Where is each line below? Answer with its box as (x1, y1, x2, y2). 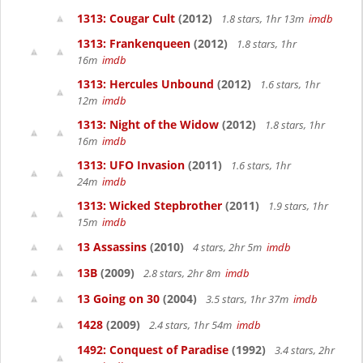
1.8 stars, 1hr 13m (219, 11, 309, 26)
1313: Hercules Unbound (77, 76, 214, 92)
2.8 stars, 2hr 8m (141, 266, 225, 280)
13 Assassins (77, 239, 147, 254)
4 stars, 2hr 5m (190, 240, 267, 254)
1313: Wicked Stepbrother (77, 198, 222, 213)
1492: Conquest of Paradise (77, 342, 228, 357)
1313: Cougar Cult (77, 11, 175, 26)
